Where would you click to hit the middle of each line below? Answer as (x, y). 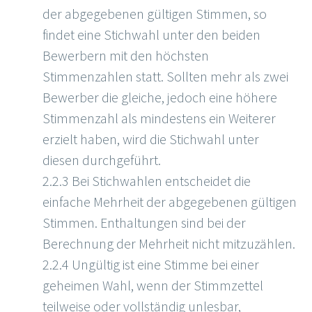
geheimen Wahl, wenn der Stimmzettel (153, 286)
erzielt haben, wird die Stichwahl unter (151, 139)
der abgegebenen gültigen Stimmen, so (155, 14)
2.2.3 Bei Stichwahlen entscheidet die (147, 181)
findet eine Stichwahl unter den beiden (151, 35)
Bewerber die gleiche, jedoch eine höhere (160, 97)
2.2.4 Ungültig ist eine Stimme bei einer (151, 265)
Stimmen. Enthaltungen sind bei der (144, 223)
